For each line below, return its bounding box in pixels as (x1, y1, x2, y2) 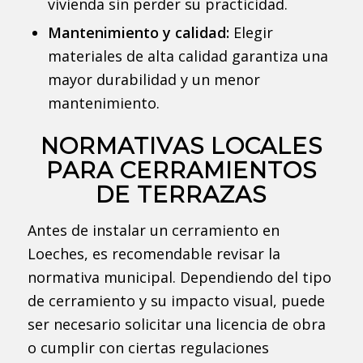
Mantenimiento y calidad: (47, 22, 229, 42)
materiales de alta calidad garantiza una (47, 45, 328, 66)
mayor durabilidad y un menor (47, 69, 260, 89)
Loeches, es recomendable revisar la (27, 244, 280, 264)
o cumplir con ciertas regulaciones (27, 338, 269, 358)
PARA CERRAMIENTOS (45, 156, 317, 184)
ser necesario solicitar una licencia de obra (27, 314, 326, 335)
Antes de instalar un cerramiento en (27, 220, 280, 241)
